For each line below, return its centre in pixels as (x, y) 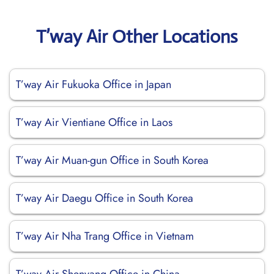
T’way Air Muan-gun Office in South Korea (112, 160)
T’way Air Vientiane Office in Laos (94, 122)
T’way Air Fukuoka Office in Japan (94, 84)
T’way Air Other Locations (137, 36)
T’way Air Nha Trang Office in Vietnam (105, 236)
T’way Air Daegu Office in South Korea (105, 198)
